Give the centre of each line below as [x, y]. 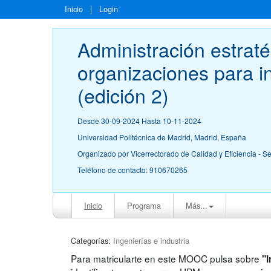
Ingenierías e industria [151, 240]
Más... [197, 205]
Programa [144, 205]
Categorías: [91, 240]
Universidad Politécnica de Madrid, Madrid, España [162, 137]
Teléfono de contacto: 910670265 [132, 170]
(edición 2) [123, 95]
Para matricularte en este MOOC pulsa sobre [166, 258]
